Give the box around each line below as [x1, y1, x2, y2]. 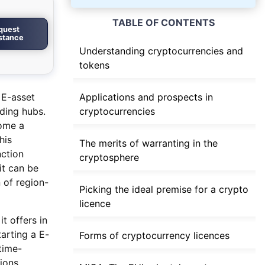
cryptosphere [79, 151, 139, 164]
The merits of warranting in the [79, 137, 218, 150]
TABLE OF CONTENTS [112, 17, 215, 29]
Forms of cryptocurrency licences [79, 230, 230, 242]
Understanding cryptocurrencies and [79, 45, 243, 57]
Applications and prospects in [79, 91, 213, 104]
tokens [79, 59, 109, 72]
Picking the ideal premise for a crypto [79, 183, 248, 196]
